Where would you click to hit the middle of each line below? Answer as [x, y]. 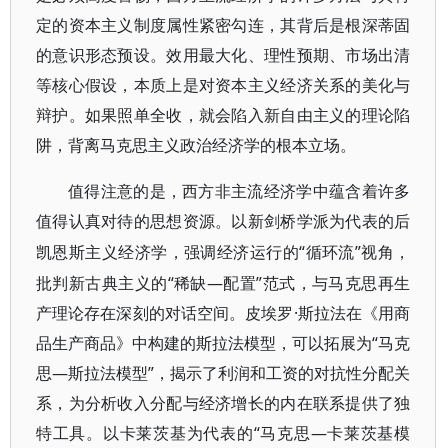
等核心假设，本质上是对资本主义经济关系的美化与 [223, 85]
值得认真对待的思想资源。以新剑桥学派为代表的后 [223, 221]
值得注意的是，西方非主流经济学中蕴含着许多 [239, 191]
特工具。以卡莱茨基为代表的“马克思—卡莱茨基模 [223, 433]
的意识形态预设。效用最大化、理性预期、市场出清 [223, 55]
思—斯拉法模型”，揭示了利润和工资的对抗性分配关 [223, 373]
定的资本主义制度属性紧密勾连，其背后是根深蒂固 [223, 25]
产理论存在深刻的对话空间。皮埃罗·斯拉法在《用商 [223, 313]
